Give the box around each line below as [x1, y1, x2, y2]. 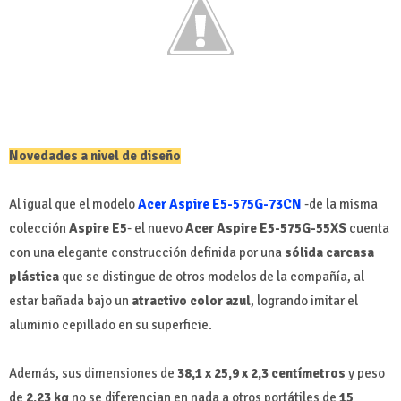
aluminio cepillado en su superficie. [9, 316, 212, 333]
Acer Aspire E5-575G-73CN [138, 195, 302, 212]
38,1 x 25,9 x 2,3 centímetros [177, 364, 346, 381]
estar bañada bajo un [9, 292, 132, 309]
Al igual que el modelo [9, 195, 138, 212]
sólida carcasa [285, 243, 374, 260]
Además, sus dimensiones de [9, 364, 177, 381]
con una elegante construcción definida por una [9, 243, 285, 260]
